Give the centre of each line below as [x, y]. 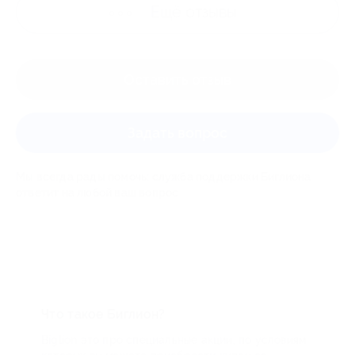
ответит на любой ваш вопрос [97, 193]
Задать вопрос [177, 133]
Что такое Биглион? [103, 314]
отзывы [211, 12]
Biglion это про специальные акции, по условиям [174, 340]
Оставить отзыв [177, 80]
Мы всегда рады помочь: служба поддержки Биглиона [164, 177]
